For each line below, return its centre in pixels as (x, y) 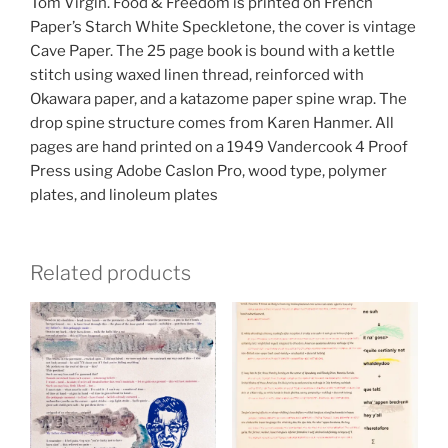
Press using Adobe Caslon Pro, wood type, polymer (208, 170)
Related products (110, 273)
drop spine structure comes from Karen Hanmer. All (212, 122)
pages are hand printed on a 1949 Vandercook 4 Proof (219, 146)
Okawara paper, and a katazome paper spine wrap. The (218, 98)
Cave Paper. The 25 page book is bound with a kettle (212, 50)
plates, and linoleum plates (124, 194)
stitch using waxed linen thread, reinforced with (197, 74)
